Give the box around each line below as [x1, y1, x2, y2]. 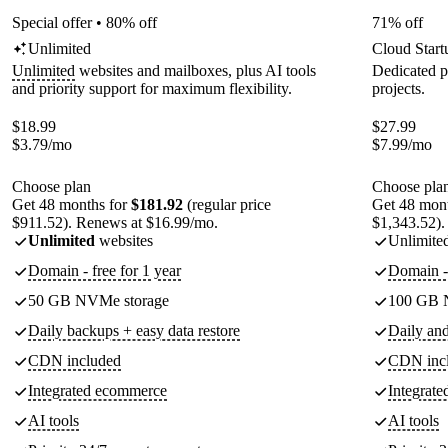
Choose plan [12, 178, 91, 195]
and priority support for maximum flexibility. [12, 80, 292, 97]
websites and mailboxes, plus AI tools [75, 62, 316, 79]
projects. [372, 80, 425, 97]
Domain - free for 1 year [28, 262, 181, 279]
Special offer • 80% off [12, 14, 157, 31]
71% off [372, 14, 423, 31]
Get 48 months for [12, 196, 131, 213]
